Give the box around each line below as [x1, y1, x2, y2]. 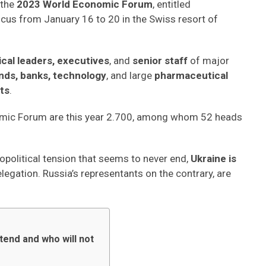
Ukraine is [191, 153, 236, 164]
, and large [106, 69, 154, 81]
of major [190, 55, 229, 66]
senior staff [132, 55, 190, 66]
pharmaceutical [154, 69, 228, 81]
